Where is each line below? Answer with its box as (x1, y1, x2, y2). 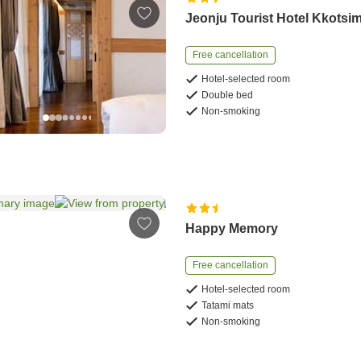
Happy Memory (185, 221, 279, 235)
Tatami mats (201, 299, 255, 311)
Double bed (201, 89, 254, 101)
